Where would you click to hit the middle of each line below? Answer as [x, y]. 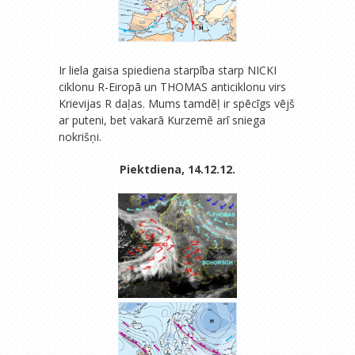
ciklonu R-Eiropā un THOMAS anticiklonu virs [172, 87]
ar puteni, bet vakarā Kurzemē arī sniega [162, 120]
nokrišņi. [80, 137]
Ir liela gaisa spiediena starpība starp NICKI [168, 71]
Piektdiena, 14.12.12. [177, 170]
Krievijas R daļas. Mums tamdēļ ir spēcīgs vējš [177, 104]
